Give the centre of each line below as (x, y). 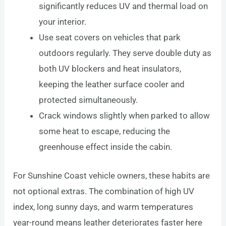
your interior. (63, 22)
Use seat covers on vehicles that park (110, 38)
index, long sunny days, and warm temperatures (103, 207)
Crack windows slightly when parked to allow (125, 116)
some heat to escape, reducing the (105, 131)
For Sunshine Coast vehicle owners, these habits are (112, 175)
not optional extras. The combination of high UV (104, 191)
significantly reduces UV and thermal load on (124, 6)
